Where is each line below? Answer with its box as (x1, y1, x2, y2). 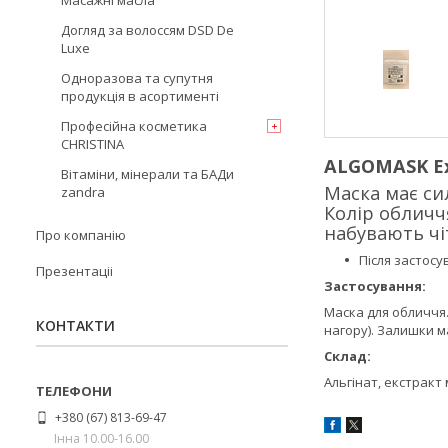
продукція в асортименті (61, 87, 219, 105)
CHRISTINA (61, 135, 124, 153)
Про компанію (36, 226, 126, 244)
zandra (61, 183, 105, 201)
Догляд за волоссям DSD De (61, 21, 234, 39)
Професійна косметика (61, 117, 207, 135)
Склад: (324, 347, 371, 366)
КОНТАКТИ (36, 316, 115, 335)
